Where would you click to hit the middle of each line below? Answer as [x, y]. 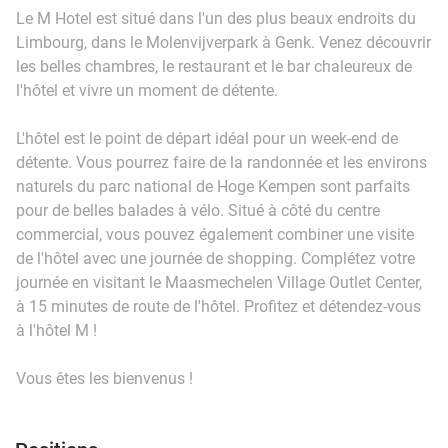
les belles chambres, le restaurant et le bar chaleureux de [214, 66]
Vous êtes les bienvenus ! [104, 378]
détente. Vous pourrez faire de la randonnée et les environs [221, 162]
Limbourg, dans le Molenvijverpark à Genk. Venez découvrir [223, 42]
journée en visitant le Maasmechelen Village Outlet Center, [219, 282]
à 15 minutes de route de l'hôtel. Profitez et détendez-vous [218, 306]
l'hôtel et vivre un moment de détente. [147, 90]
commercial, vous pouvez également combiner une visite [215, 234]
